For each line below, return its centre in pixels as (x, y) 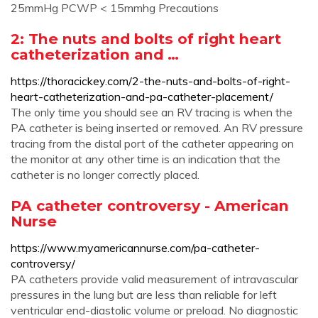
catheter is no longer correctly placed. (105, 175)
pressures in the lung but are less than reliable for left (144, 295)
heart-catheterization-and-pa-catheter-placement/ (142, 97)
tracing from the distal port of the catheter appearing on (152, 143)
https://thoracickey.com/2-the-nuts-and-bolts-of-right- (150, 81)
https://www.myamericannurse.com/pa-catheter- (135, 248)
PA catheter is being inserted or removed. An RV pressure (157, 128)
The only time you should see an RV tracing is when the (152, 112)
